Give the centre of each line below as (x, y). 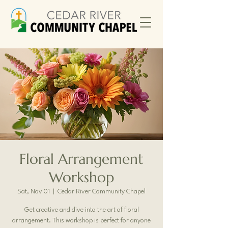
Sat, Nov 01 (34, 192)
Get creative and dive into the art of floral (81, 210)
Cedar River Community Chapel (102, 192)
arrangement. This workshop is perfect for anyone (81, 221)
